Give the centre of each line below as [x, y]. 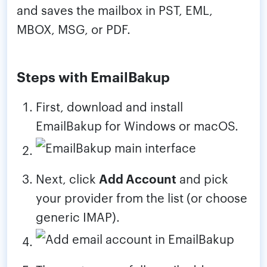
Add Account [138, 178]
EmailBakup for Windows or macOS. [137, 125]
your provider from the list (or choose [142, 198]
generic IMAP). [78, 217]
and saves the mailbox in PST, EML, [115, 10]
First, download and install [109, 106]
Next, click [67, 178]
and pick [202, 178]
